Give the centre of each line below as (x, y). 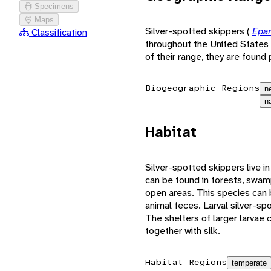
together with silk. (183, 230)
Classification (59, 32)
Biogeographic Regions (202, 87)
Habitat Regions (186, 262)
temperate (249, 263)
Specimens (54, 6)
